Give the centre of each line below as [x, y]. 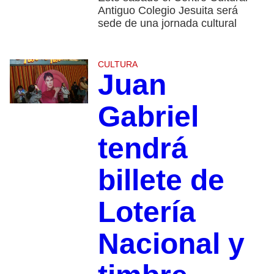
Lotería [146, 212]
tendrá [143, 149]
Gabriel [148, 117]
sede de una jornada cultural [167, 24]
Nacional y [171, 244]
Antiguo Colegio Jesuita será [168, 11]
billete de [161, 180]
